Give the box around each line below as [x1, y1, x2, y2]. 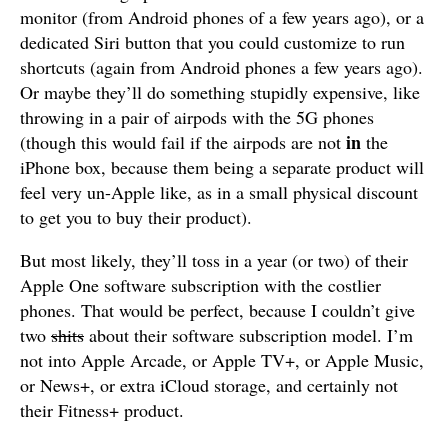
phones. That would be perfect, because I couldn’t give [20, 298, 415, 322]
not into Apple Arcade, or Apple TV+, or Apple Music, [20, 348, 424, 372]
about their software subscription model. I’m [84, 323, 413, 347]
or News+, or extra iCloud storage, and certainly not [20, 373, 398, 397]
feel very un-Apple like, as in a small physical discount [20, 180, 418, 204]
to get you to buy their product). [20, 205, 252, 229]
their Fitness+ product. [20, 398, 184, 422]
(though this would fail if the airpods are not [20, 130, 346, 154]
